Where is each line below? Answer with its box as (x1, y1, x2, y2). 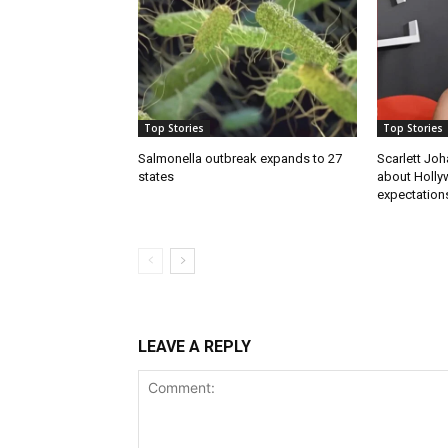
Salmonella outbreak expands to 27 (138, 151, 342, 167)
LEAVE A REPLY (138, 337, 251, 357)
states (138, 169, 174, 185)
